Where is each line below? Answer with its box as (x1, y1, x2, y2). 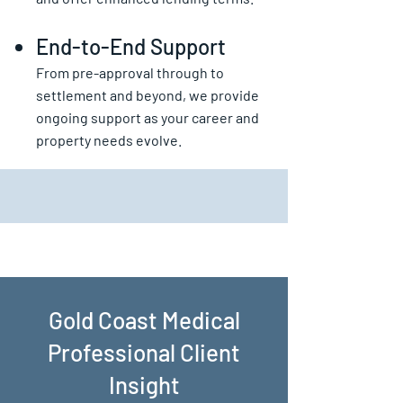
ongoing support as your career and (36, 109, 259, 126)
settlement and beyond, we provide (36, 86, 259, 103)
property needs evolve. (36, 131, 182, 148)
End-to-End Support (36, 33, 226, 59)
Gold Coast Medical (48, 306, 240, 334)
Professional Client (48, 338, 240, 366)
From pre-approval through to (36, 64, 224, 81)
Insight (108, 371, 180, 399)
